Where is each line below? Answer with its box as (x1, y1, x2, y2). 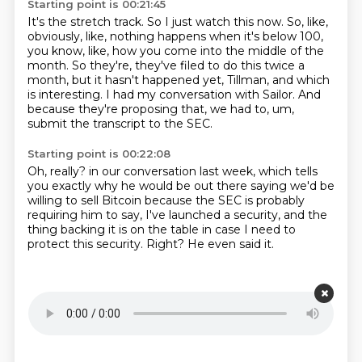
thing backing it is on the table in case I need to (27, 222, 296, 237)
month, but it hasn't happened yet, (27, 73, 227, 87)
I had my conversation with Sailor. (105, 87, 298, 102)
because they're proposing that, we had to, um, (27, 102, 294, 116)
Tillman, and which (226, 73, 330, 87)
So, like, (286, 15, 328, 29)
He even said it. (187, 237, 274, 251)
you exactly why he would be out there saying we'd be (27, 179, 335, 193)
